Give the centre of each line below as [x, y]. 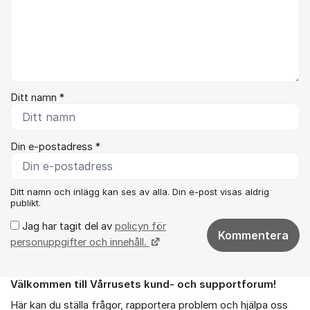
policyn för [140, 226]
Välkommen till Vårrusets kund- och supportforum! [143, 284]
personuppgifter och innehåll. [80, 242]
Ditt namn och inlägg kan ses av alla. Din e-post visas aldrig [140, 191]
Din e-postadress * [55, 146]
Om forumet [42, 291]
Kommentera [253, 235]
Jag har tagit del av [67, 226]
